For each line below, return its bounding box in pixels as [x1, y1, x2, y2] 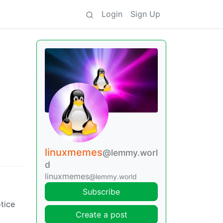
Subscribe [83, 186, 120, 197]
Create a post [75, 209, 127, 220]
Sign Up [130, 9, 160, 19]
